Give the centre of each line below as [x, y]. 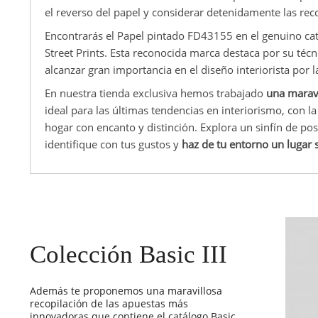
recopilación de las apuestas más [109, 303]
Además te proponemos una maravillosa [126, 290]
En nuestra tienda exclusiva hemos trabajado [155, 93]
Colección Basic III [128, 254]
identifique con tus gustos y [113, 144]
